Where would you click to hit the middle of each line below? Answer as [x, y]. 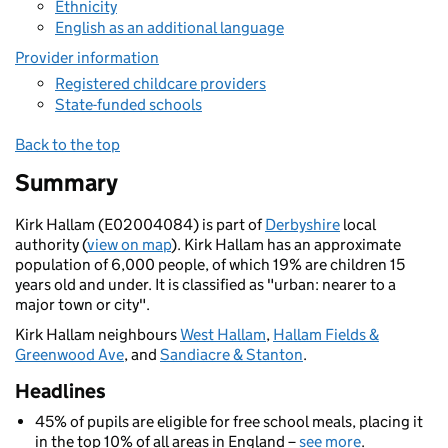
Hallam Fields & [326, 334]
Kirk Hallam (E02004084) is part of [140, 224]
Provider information [87, 57]
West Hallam [223, 334]
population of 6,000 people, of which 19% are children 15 [210, 264]
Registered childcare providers [160, 83]
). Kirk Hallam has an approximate [286, 244]
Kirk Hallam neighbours [97, 334]
